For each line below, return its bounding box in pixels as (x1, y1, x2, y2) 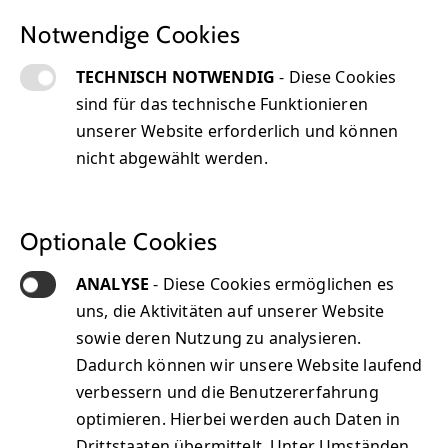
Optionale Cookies (20, 227, 218, 256)
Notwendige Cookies (20, 20, 241, 49)
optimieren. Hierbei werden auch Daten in (76, 408, 401, 430)
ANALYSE (76, 273, 154, 295)
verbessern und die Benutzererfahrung (76, 381, 379, 403)
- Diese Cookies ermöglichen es (153, 273, 395, 295)
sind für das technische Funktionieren (76, 93, 368, 115)
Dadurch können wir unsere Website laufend (76, 354, 423, 376)
